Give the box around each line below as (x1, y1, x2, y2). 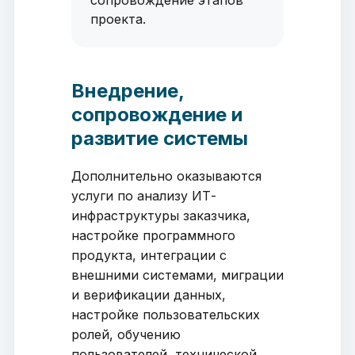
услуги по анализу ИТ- (71, 188, 216, 204)
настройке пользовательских (71, 307, 260, 323)
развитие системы (71, 127, 248, 151)
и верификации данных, (71, 287, 226, 303)
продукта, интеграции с (71, 247, 227, 264)
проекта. (90, 11, 146, 28)
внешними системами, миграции (71, 267, 284, 284)
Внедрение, (71, 79, 184, 103)
